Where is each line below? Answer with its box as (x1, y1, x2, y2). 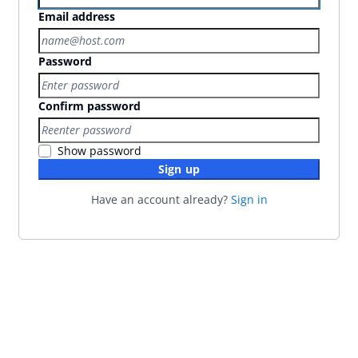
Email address (38, 8, 115, 24)
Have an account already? (90, 191, 231, 207)
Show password (58, 142, 141, 158)
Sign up (158, 161, 200, 177)
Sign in (230, 191, 268, 207)
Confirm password (38, 97, 141, 113)
